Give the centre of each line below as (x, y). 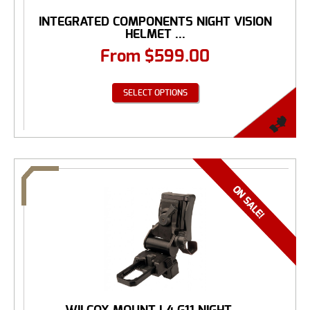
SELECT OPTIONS (155, 92)
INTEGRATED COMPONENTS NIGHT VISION (155, 21)
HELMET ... (155, 34)
